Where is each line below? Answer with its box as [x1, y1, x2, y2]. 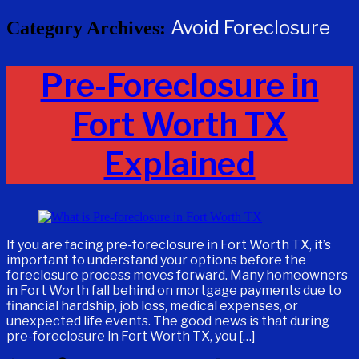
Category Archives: [6, 17, 171, 38]
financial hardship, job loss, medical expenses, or [6, 298, 298, 314]
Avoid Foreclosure [171, 15, 330, 39]
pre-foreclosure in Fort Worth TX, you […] [6, 329, 256, 345]
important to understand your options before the [6, 252, 306, 268]
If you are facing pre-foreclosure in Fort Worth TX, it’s [6, 237, 331, 253]
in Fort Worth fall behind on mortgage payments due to [6, 283, 341, 299]
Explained [103, 144, 256, 184]
